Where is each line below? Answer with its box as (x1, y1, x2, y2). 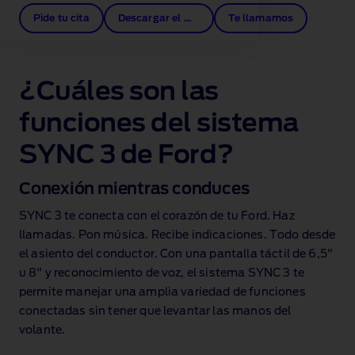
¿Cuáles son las (19, 79, 219, 105)
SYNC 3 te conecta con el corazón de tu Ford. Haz (19, 211, 295, 222)
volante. (19, 325, 66, 336)
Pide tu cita (33, 13, 90, 23)
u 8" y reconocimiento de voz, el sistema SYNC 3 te (19, 268, 305, 279)
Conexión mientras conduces (19, 181, 250, 197)
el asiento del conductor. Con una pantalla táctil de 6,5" (19, 249, 334, 260)
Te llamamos (227, 13, 294, 23)
